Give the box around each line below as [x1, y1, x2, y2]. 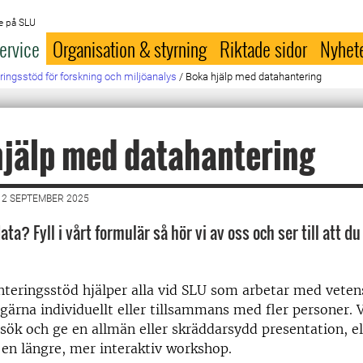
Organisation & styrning [53, 34, 207, 63]
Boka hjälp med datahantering [186, 70, 322, 83]
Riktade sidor [220, 34, 308, 63]
